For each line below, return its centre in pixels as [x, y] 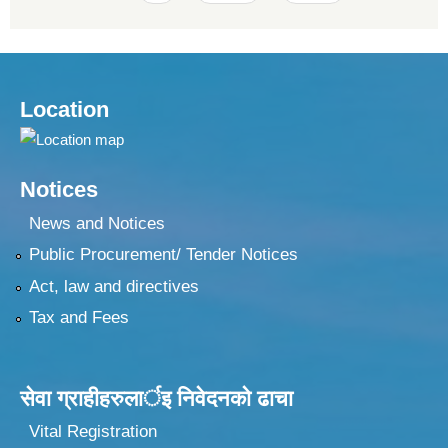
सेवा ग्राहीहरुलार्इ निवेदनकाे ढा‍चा [156, 398]
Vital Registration [92, 432]
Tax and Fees [78, 317]
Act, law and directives [113, 286]
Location [64, 110]
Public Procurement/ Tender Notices [163, 255]
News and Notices [96, 223]
